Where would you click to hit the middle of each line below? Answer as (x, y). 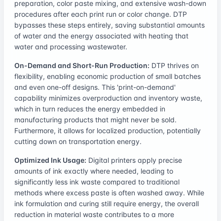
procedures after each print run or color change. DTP (101, 14)
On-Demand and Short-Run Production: (82, 65)
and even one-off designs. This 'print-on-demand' (95, 87)
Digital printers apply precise (134, 160)
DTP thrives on (174, 65)
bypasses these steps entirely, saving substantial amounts (110, 25)
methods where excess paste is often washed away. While (109, 192)
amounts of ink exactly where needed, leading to (94, 171)
